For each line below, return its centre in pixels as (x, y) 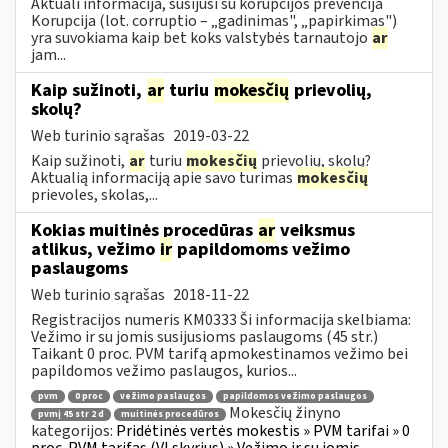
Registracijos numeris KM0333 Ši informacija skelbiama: (221, 319)
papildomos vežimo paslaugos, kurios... (164, 370)
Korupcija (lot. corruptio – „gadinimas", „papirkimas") (214, 20)
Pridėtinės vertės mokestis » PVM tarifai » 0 (263, 430)
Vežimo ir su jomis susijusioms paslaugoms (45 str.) (204, 336)
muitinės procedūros (170, 414)
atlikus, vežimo (95, 249)
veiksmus (315, 230)
